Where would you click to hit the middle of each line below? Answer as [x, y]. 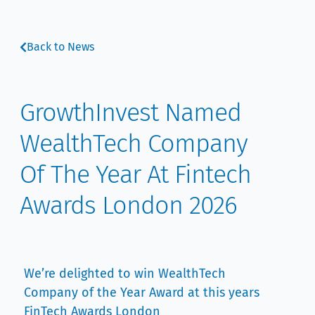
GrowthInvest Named [131, 113]
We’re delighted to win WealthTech [125, 273]
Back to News [61, 46]
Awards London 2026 [129, 206]
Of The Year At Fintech [136, 175]
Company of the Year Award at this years [142, 292]
